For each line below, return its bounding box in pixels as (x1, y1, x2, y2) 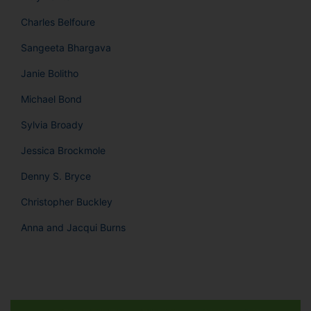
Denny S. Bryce (21, 170, 91, 183)
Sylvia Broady (21, 119, 83, 131)
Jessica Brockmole (21, 144, 106, 157)
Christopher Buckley (21, 196, 112, 208)
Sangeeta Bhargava (21, 42, 111, 54)
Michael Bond (21, 93, 82, 106)
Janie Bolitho (21, 67, 78, 80)
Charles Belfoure (21, 16, 95, 28)
